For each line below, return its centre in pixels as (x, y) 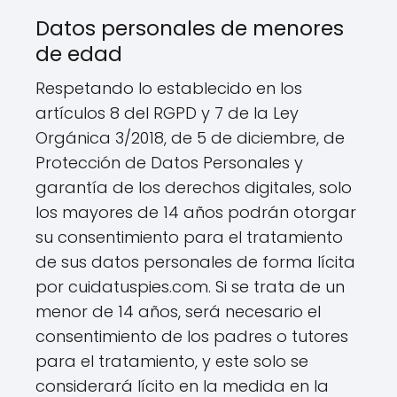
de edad (79, 54)
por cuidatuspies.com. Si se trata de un (190, 287)
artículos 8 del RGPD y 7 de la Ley (167, 113)
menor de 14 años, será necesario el (178, 311)
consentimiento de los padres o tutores (192, 336)
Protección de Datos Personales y (169, 163)
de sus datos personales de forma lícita (195, 262)
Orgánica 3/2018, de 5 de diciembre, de (190, 138)
